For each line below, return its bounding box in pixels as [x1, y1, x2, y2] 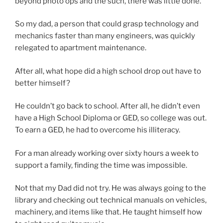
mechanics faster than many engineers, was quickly [15, 31, 195, 41]
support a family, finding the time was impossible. [15, 160, 187, 170]
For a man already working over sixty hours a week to [15, 148, 199, 158]
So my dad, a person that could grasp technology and [15, 19, 199, 29]
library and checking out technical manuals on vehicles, [15, 196, 207, 205]
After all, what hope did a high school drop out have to [15, 66, 201, 76]
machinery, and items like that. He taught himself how [15, 208, 202, 217]
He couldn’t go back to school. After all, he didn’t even [15, 102, 200, 111]
